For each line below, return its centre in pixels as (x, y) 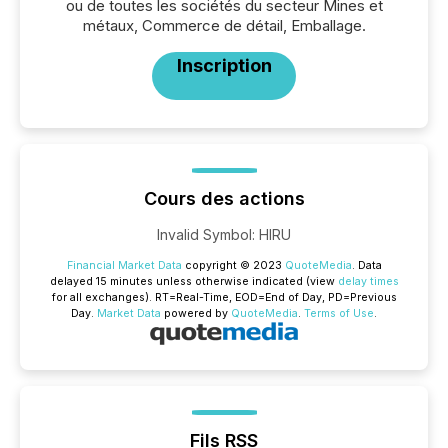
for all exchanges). (103, 297)
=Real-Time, (201, 297)
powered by (196, 313)
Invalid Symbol (204, 234)
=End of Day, (292, 297)
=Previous (369, 297)
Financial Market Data (124, 265)
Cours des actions (224, 198)
